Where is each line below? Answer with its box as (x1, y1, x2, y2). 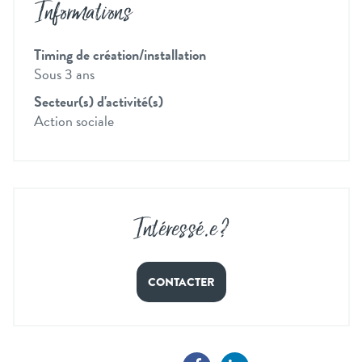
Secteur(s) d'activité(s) (34, 90, 163, 113)
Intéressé (133, 213, 204, 248)
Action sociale (34, 110, 114, 133)
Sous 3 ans (34, 63, 95, 86)
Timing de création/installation (34, 44, 206, 66)
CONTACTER (148, 273, 215, 291)
